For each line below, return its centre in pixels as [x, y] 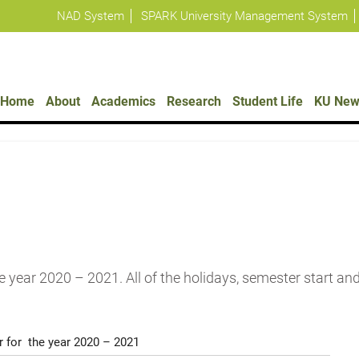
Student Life [268, 101]
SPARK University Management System [245, 16]
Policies [29, 19]
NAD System [91, 16]
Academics [124, 101]
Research [194, 101]
